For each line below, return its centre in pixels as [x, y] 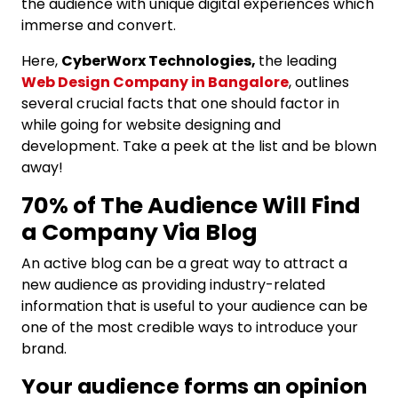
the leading [298, 60]
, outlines [319, 82]
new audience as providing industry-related [173, 284]
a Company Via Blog [139, 232]
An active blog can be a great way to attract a [184, 263]
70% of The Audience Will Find [191, 205]
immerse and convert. [100, 25]
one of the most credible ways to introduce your [190, 327]
